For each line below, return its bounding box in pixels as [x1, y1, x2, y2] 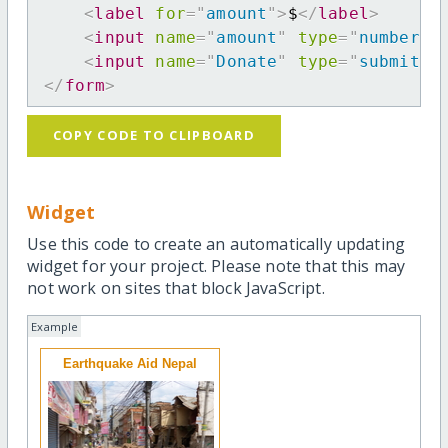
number [358, 27, 420, 47]
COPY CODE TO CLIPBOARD [52, 126, 256, 145]
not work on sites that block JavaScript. [27, 277, 325, 300]
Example [31, 319, 79, 335]
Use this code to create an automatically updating [27, 233, 406, 256]
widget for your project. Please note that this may [27, 255, 406, 278]
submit [358, 51, 420, 71]
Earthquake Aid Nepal [63, 356, 198, 372]
